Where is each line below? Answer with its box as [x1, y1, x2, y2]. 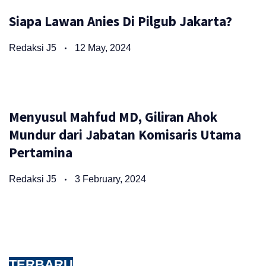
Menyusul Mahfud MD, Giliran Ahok [9, 107, 217, 125]
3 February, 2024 [75, 173, 146, 184]
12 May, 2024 [75, 42, 131, 53]
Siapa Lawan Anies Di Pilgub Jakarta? [9, 12, 232, 30]
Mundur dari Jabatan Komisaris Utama [9, 125, 241, 143]
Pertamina [9, 143, 72, 161]
